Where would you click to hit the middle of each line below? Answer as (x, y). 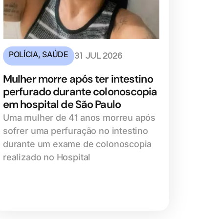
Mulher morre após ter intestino (78, 79)
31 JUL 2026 (98, 56)
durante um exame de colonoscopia (77, 144)
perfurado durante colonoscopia (80, 91)
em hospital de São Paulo (62, 104)
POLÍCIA (23, 54)
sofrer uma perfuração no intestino (76, 131)
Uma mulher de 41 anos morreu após (79, 117)
